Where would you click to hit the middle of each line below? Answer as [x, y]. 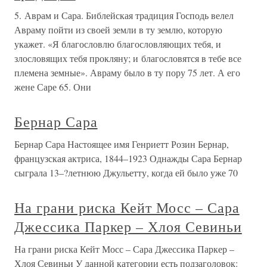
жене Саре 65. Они [53, 87]
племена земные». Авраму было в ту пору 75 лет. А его [127, 72]
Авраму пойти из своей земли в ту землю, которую [118, 30]
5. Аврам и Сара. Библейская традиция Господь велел [124, 15]
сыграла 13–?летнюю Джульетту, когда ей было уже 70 [126, 173]
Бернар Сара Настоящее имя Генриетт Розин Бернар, [122, 144]
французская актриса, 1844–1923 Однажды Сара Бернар [128, 158]
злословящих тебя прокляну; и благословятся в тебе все [128, 58]
